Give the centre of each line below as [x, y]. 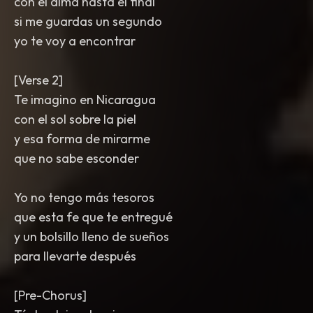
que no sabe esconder [77, 158]
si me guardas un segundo [88, 21]
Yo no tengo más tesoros [84, 197]
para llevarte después [75, 256]
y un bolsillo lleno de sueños [92, 236]
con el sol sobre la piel [75, 119]
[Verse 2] [38, 80]
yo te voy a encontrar [75, 41]
